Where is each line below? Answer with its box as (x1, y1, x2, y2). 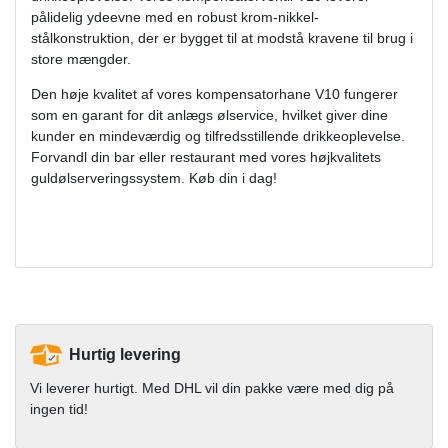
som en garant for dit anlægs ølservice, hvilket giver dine (31, 106, 388, 123)
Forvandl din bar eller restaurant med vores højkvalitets (31, 148, 381, 165)
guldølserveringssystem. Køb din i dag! (31, 169, 277, 186)
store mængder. (31, 50, 131, 67)
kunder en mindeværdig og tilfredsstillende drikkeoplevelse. (31, 127, 405, 144)
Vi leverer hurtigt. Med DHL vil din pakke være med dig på (30, 379, 394, 396)
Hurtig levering (69, 345, 181, 363)
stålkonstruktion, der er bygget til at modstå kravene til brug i (31, 29, 413, 46)
